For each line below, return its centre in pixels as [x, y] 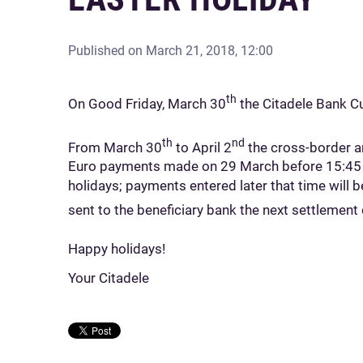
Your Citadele [109, 278]
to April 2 [202, 147]
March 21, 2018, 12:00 [209, 51]
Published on [107, 51]
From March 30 [115, 147]
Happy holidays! [117, 248]
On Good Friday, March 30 [147, 103]
